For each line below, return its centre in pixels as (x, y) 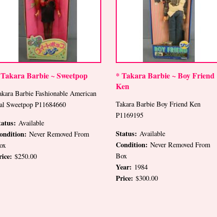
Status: (128, 133)
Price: (126, 178)
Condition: (133, 144)
